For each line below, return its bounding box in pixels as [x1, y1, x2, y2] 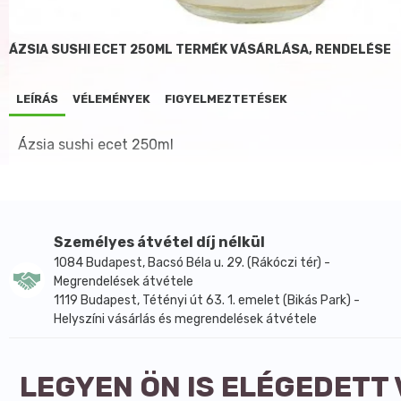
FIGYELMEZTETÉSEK [165, 92, 287, 106]
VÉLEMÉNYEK [73, 92, 150, 106]
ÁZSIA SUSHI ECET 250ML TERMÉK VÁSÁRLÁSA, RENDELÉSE [9, 42, 391, 57]
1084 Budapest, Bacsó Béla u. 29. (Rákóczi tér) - [54, 255, 330, 270]
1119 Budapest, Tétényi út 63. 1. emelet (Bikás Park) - [54, 293, 360, 308]
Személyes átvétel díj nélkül [54, 234, 265, 251]
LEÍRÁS [16, 92, 58, 106]
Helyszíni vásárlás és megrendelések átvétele [54, 311, 317, 327]
